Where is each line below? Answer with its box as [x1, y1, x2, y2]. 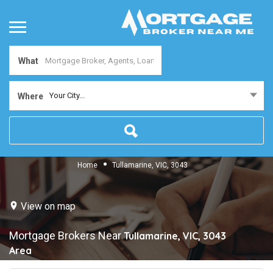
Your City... [49, 91, 85, 101]
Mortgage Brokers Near [9, 229, 124, 243]
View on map [21, 200, 76, 212]
